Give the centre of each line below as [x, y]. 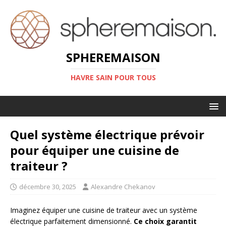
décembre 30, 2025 [48, 187]
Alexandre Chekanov [123, 187]
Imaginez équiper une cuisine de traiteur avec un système [104, 210]
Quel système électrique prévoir [107, 135]
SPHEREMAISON [113, 58]
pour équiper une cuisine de [95, 150]
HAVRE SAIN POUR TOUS [113, 78]
